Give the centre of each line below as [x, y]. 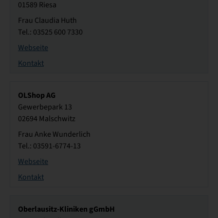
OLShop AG [37, 95]
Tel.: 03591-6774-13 [49, 146]
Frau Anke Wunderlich [54, 135]
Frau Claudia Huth [47, 21]
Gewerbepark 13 [45, 107]
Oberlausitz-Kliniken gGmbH [66, 209]
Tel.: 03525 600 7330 [50, 32]
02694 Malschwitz [47, 119]
